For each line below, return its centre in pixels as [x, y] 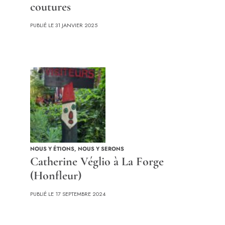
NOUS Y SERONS [101, 149]
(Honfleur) [56, 176]
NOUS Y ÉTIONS [52, 149]
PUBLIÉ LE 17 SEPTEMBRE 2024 [68, 194]
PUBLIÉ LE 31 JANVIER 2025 [64, 25]
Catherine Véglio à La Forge [97, 162]
